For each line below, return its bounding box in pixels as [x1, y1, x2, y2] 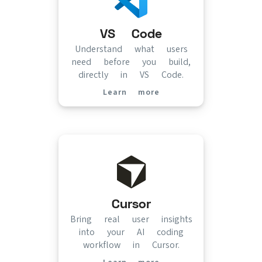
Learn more [102, 87, 160, 96]
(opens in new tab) [130, 92, 236, 101]
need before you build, [71, 56, 191, 67]
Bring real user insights [70, 213, 192, 225]
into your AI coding [78, 226, 184, 237]
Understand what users [74, 43, 188, 54]
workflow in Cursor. [82, 239, 180, 250]
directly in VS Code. [78, 69, 184, 80]
